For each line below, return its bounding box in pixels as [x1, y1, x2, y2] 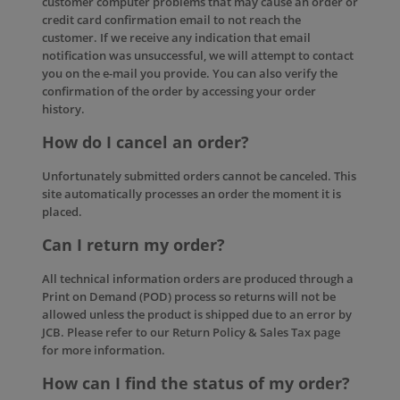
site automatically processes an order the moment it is [42, 186, 341, 202]
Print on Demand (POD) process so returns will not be [42, 288, 336, 304]
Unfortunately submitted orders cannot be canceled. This [42, 168, 356, 184]
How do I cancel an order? [42, 131, 249, 153]
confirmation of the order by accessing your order [42, 83, 316, 99]
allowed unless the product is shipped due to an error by [42, 306, 352, 322]
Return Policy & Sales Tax [172, 324, 311, 340]
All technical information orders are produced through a [42, 271, 354, 287]
